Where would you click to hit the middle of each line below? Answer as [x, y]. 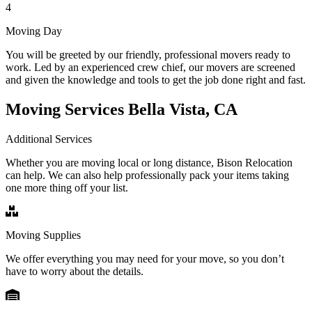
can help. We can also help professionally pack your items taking [147, 175]
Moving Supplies [43, 235]
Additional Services [49, 139]
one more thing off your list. [67, 187]
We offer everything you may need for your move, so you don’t [145, 258]
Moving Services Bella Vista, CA [122, 109]
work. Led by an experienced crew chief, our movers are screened [150, 67]
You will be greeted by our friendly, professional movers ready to [148, 54]
